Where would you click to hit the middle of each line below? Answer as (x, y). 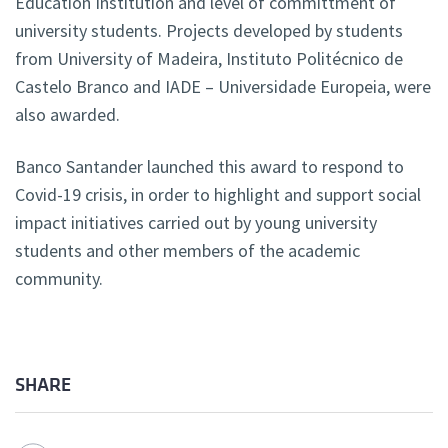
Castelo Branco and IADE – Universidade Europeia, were (223, 87)
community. (59, 279)
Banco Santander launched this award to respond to (209, 167)
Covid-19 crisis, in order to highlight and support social (218, 195)
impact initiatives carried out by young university (196, 223)
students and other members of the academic (187, 251)
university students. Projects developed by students (209, 31)
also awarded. (67, 115)
